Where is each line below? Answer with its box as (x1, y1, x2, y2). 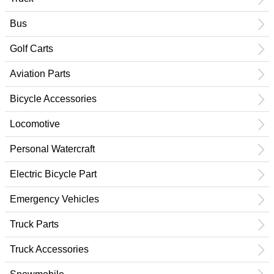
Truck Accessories (10, 244, 89, 254)
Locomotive (10, 119, 60, 129)
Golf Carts (10, 43, 53, 54)
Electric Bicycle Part (10, 169, 97, 179)
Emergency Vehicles (10, 194, 99, 204)
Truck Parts (10, 219, 59, 229)
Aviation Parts (10, 68, 70, 79)
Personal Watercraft (10, 144, 95, 154)
